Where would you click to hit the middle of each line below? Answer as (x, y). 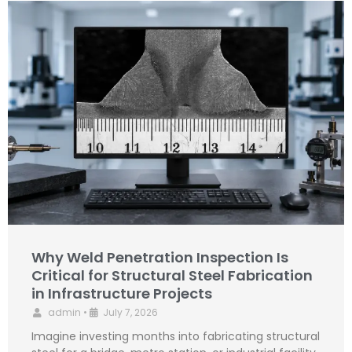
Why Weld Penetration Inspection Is (160, 257)
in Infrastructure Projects (122, 293)
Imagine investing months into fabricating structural (176, 336)
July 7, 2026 (130, 312)
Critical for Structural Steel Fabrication (172, 275)
